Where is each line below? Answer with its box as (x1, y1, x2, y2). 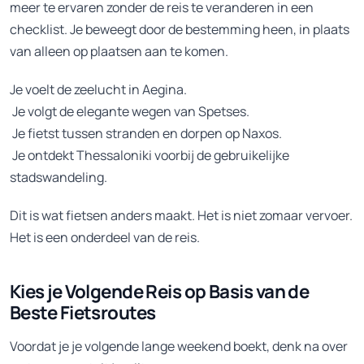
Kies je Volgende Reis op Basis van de (10, 279, 310, 305)
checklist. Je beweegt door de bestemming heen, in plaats (10, 19, 349, 38)
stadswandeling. (10, 167, 107, 186)
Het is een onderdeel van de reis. (10, 227, 200, 246)
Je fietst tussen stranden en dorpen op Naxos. (10, 123, 282, 142)
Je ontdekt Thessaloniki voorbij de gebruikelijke (10, 145, 289, 164)
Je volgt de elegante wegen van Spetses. (10, 102, 249, 120)
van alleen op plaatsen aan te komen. (10, 41, 228, 60)
